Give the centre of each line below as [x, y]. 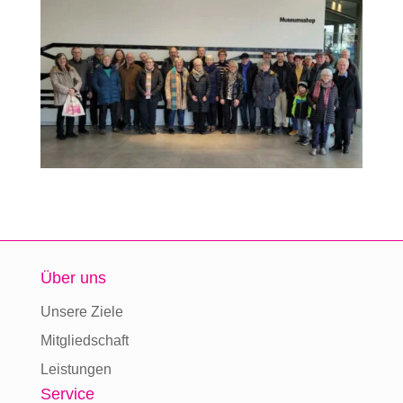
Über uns [73, 278]
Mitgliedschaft [84, 340]
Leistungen [76, 369]
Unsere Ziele [81, 311]
